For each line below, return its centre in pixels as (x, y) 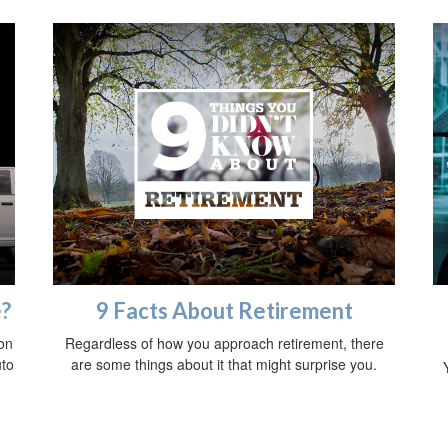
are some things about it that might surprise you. (224, 364)
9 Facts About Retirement (224, 311)
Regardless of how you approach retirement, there (224, 343)
